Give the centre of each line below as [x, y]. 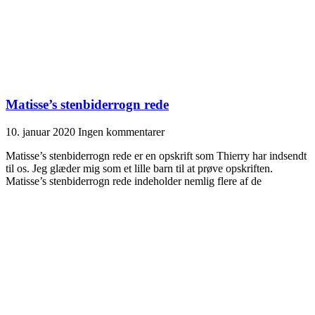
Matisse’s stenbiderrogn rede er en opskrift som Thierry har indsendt [156, 155]
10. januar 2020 [42, 131]
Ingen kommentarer [121, 131]
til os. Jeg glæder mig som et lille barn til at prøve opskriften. [139, 168]
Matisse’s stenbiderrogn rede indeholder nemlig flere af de [134, 181]
